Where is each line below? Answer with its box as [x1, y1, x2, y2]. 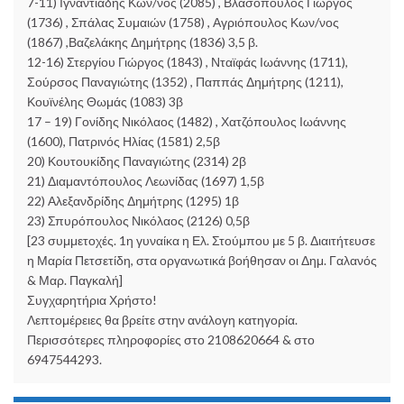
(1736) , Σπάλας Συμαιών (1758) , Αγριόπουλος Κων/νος [27, 14, 339, 31]
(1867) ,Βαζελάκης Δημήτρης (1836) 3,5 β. [27, 34, 258, 50]
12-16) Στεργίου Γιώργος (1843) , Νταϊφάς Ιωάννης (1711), [27, 54, 348, 70]
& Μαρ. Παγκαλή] [27, 272, 123, 289]
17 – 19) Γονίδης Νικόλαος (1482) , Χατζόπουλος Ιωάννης [27, 114, 346, 130]
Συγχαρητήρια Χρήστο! [27, 292, 157, 308]
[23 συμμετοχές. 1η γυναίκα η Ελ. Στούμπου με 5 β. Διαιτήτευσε [27, 233, 375, 249]
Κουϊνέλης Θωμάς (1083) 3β [27, 94, 183, 110]
